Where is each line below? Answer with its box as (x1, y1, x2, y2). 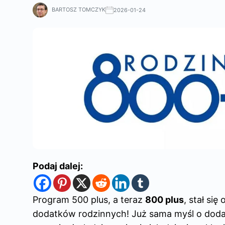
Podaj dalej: (33, 161, 83, 172)
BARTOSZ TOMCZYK (52, 6, 105, 13)
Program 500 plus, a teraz (33, 194, 145, 205)
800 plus (145, 194, 184, 205)
